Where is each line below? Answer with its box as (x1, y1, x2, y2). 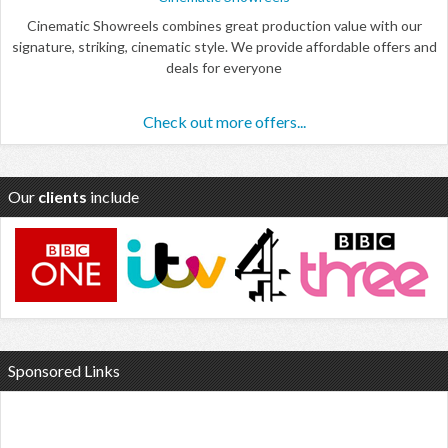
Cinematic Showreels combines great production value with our (26, 17, 422, 35)
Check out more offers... (142, 112, 306, 132)
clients (38, 187, 87, 207)
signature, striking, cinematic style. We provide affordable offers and (11, 38, 437, 56)
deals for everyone (166, 59, 282, 77)
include (87, 187, 139, 207)
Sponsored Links (8, 361, 120, 381)
